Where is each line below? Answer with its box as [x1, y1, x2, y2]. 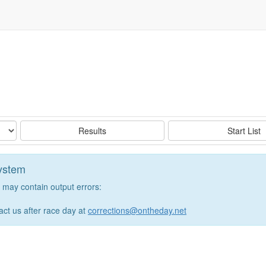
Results [78, 125, 107, 137]
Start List [227, 125, 261, 137]
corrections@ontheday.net [88, 204, 186, 216]
